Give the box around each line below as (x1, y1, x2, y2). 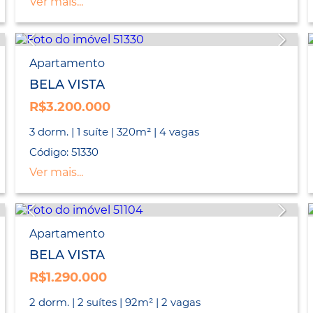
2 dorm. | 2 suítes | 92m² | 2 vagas (29, 296, 201, 310)
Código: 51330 (29, 145, 99, 159)
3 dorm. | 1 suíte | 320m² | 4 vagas (29, 125, 199, 139)
